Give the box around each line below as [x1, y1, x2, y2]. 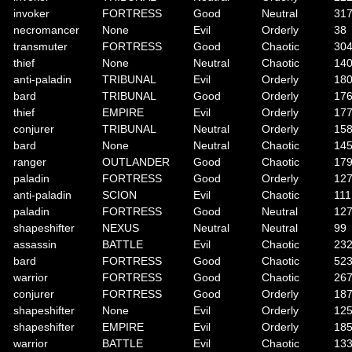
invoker [13, 7, 49, 20]
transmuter [13, 40, 68, 53]
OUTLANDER [102, 156, 170, 168]
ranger [13, 156, 46, 168]
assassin [13, 238, 57, 251]
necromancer [13, 24, 79, 36]
